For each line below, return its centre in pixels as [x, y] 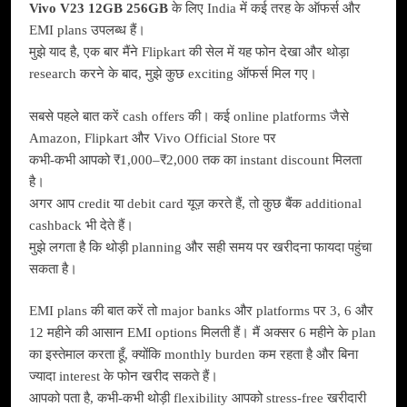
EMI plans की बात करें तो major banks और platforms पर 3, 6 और [201, 311]
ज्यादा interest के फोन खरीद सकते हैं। [124, 377]
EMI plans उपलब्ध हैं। [87, 30]
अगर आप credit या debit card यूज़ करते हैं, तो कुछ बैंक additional [195, 203]
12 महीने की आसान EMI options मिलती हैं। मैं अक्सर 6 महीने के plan [203, 333]
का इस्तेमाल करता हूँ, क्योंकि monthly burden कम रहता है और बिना [194, 355]
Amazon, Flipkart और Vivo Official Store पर [153, 138]
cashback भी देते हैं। [81, 225]
